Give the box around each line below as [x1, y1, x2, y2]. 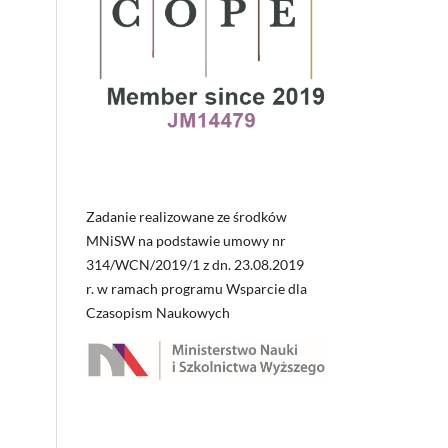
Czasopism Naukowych [86, 304, 230, 322]
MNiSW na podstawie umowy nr [86, 232, 286, 250]
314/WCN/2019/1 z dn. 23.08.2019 [86, 256, 304, 274]
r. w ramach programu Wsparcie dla [86, 280, 307, 298]
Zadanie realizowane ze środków [86, 208, 287, 226]
